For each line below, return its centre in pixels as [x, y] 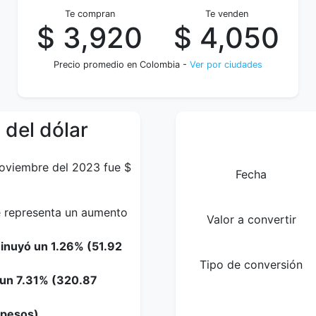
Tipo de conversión [251, 265]
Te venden [226, 14]
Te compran [90, 14]
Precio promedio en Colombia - [122, 65]
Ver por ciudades [226, 65]
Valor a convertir [251, 219]
